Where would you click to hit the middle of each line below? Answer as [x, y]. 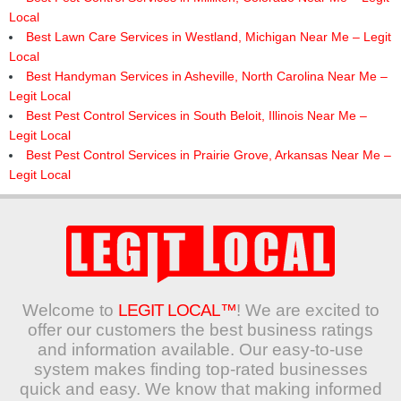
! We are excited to [307, 310]
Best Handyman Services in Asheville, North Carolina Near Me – [206, 76]
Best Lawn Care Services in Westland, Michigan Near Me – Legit [208, 37]
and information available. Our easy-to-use [200, 350]
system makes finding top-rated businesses [200, 369]
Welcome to [70, 310]
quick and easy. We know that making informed [200, 389]
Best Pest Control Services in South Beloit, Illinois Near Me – [196, 115]
